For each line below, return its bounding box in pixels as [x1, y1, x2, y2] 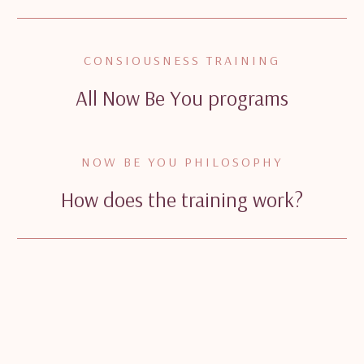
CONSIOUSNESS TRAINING [84, 52, 280, 69]
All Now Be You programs [76, 84, 288, 112]
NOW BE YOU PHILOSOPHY [81, 154, 283, 171]
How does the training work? [61, 186, 303, 214]
